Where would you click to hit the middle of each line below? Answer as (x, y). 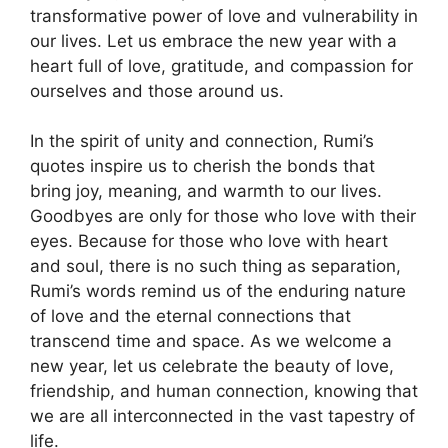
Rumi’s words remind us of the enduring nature (218, 291)
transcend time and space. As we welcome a (211, 341)
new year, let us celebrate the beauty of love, (212, 366)
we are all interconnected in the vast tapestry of (222, 416)
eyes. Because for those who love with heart (209, 241)
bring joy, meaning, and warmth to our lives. (206, 191)
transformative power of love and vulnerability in (224, 15)
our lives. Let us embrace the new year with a (213, 40)
